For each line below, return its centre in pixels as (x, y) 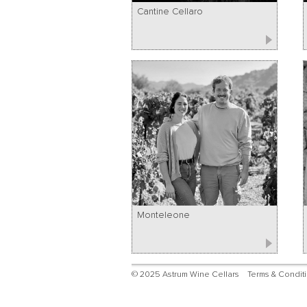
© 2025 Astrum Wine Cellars (185, 274)
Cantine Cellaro (170, 11)
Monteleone (163, 215)
